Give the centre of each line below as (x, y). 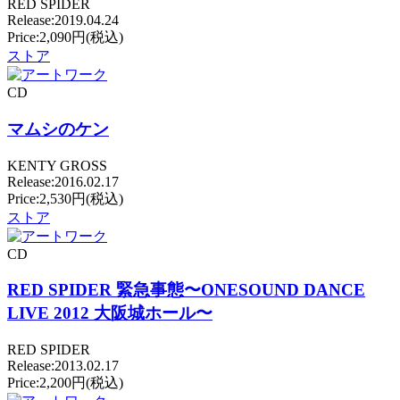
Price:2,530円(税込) (65, 198)
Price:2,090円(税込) (65, 37)
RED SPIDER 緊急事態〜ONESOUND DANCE (186, 290)
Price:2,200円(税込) (65, 383)
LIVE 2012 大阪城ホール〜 (110, 313)
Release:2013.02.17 (63, 366)
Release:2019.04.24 (63, 21)
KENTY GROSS (57, 165)
